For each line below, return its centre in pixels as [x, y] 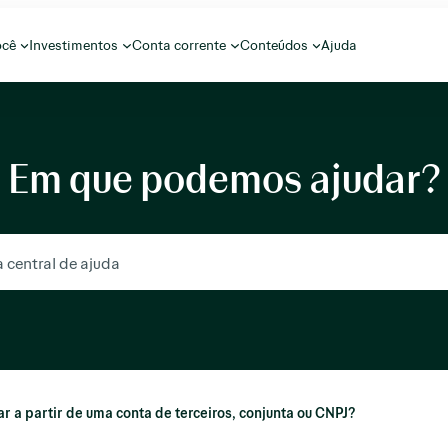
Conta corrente [179, 44]
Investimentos [74, 44]
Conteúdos [273, 44]
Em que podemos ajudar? [224, 177]
